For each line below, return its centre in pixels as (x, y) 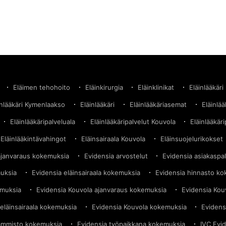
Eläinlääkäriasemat (158, 105)
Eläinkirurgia (104, 88)
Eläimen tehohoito (41, 88)
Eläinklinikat (156, 88)
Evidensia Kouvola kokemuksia (139, 207)
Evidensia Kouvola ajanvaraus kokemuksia (102, 190)
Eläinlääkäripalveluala (42, 122)
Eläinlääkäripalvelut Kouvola (133, 122)
